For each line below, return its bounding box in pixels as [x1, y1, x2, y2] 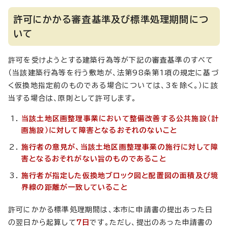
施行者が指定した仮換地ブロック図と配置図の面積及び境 [21, 172, 219, 180]
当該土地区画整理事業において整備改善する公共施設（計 [21, 115, 219, 123]
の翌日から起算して [8, 219, 76, 226]
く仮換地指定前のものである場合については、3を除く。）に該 [8, 82, 218, 90]
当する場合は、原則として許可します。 [8, 95, 137, 102]
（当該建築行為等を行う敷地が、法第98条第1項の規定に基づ [8, 69, 219, 77]
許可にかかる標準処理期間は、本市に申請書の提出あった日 [8, 206, 213, 214]
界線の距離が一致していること [21, 184, 128, 191]
